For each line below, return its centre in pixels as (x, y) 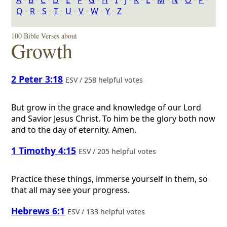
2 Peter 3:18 (37, 79)
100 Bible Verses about (44, 36)
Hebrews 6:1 (38, 211)
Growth (42, 50)
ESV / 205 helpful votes (119, 151)
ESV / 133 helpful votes (107, 211)
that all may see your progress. (71, 190)
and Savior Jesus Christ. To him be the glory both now (113, 119)
